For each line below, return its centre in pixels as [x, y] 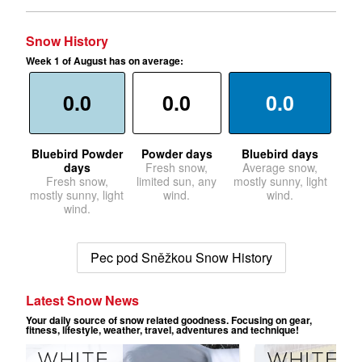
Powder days [177, 154]
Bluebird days [280, 154]
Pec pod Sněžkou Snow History [181, 258]
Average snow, [280, 168]
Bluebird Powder [77, 154]
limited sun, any [177, 181]
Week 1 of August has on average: [105, 61]
